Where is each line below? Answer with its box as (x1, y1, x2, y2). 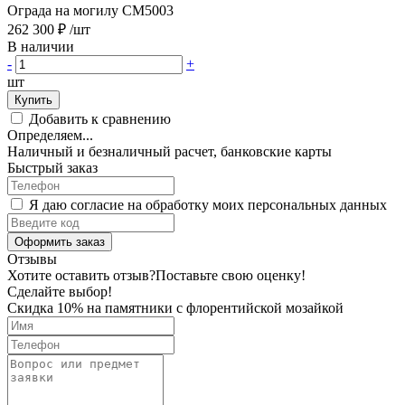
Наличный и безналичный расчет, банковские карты (7, 143, 332, 159)
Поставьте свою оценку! (155, 267, 306, 283)
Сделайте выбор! (7, 283, 112, 299)
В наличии (7, 38, 78, 54)
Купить (14, 92, 52, 107)
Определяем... (7, 127, 93, 143)
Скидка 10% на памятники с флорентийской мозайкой (7, 299, 344, 316)
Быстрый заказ (7, 159, 98, 175)
